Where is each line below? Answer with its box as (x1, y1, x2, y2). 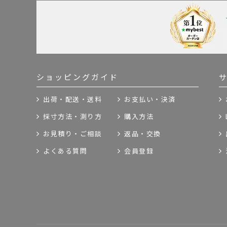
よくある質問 (43, 147, 87, 156)
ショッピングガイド (36, 72, 119, 82)
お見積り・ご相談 (43, 130, 102, 138)
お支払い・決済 (124, 95, 176, 104)
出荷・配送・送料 (43, 95, 102, 104)
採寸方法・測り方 (43, 112, 102, 121)
